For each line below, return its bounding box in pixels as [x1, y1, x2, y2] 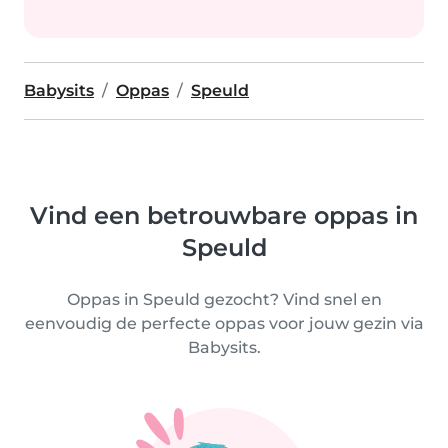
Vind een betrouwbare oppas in [30, 201, 418, 230]
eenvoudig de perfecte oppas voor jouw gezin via [24, 314, 424, 333]
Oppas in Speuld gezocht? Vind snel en [66, 290, 382, 309]
